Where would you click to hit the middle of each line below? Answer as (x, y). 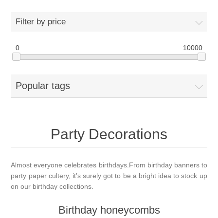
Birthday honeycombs (109, 210)
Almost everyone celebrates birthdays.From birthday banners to (109, 165)
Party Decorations (109, 134)
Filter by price (41, 22)
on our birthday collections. (52, 186)
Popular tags (43, 85)
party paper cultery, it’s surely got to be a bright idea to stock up (109, 175)
